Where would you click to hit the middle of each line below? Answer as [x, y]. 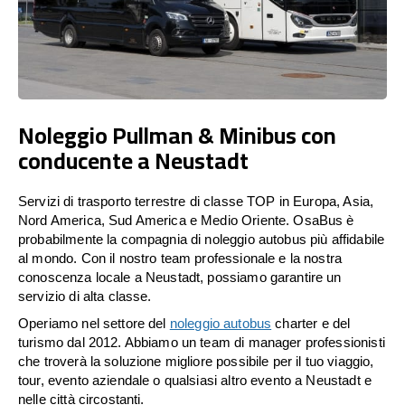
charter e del [311, 323]
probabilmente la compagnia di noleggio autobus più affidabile [202, 239]
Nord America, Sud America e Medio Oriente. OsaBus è [186, 220]
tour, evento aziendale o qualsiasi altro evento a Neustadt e [195, 380]
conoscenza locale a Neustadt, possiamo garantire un [180, 277]
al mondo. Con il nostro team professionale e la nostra [180, 258]
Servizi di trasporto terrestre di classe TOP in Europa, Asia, [196, 201]
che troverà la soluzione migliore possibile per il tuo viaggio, [196, 361]
